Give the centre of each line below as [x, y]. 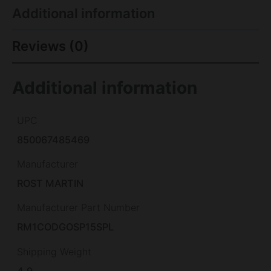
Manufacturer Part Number [78, 208]
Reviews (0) [51, 46]
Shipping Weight [54, 251]
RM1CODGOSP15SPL [66, 227]
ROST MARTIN [51, 184]
